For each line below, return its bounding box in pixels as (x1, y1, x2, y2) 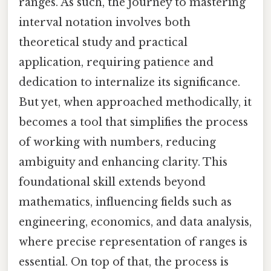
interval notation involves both (19, 15, 191, 29)
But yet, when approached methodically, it (19, 95, 252, 109)
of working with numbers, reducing (19, 135, 216, 149)
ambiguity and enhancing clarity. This (19, 155, 227, 169)
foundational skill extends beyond (19, 175, 206, 189)
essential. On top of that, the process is (19, 255, 229, 269)
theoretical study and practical (19, 35, 188, 49)
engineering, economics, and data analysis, (19, 215, 252, 229)
